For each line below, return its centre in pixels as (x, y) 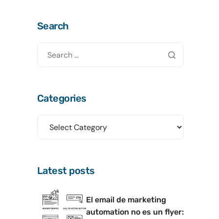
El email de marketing (126, 199)
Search (53, 26)
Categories (62, 98)
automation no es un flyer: (135, 212)
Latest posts (66, 171)
